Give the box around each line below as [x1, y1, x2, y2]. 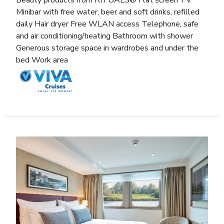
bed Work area [16, 54, 68, 65]
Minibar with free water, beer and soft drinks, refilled [16, 6, 199, 17]
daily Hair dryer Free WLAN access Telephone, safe [16, 18, 198, 29]
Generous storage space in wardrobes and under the [16, 42, 198, 53]
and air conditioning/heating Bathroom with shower [16, 30, 193, 41]
